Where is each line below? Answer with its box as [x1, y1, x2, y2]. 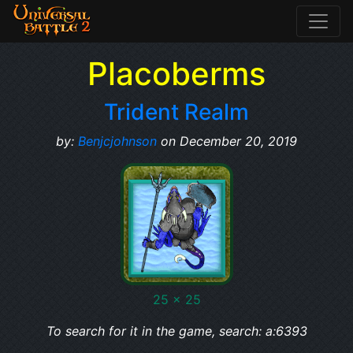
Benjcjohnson [78, 133, 157, 149]
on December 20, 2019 [157, 133, 297, 149]
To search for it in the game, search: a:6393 [46, 323, 307, 339]
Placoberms [87, 54, 266, 93]
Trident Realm [104, 98, 249, 125]
